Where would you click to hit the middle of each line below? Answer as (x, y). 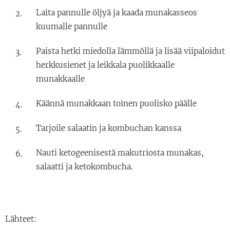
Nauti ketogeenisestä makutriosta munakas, (120, 152)
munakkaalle (60, 79)
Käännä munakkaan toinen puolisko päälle (116, 103)
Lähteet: (21, 219)
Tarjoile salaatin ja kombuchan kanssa (109, 128)
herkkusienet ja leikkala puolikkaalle (105, 65)
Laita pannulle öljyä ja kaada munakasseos (117, 12)
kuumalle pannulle (72, 26)
